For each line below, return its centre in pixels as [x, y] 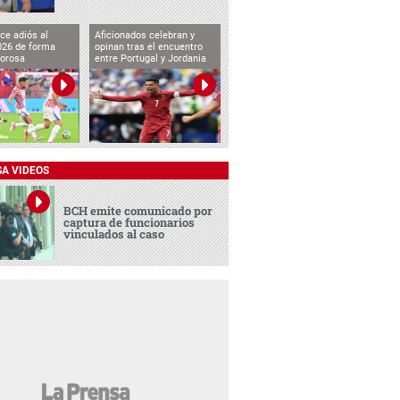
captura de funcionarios [129, 222]
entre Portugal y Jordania [150, 58]
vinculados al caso [114, 233]
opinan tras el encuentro [148, 46]
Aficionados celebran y [144, 35]
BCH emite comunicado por [138, 210]
